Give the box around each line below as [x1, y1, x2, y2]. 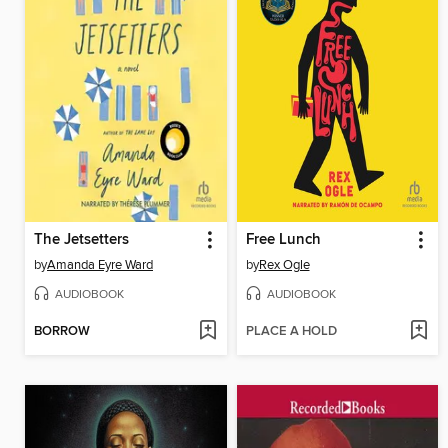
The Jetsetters [34, 231, 129, 250]
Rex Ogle [258, 257, 310, 274]
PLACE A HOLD [245, 322, 337, 340]
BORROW [34, 322, 90, 340]
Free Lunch [245, 231, 321, 250]
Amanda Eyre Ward [47, 257, 153, 274]
